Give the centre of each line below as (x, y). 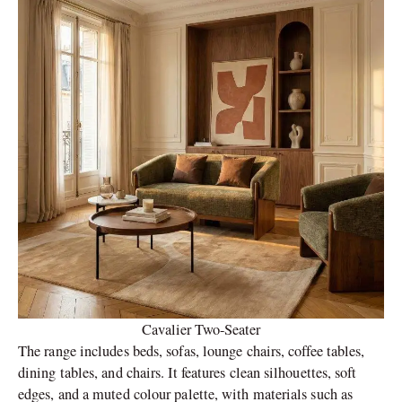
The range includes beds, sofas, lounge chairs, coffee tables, (192, 350)
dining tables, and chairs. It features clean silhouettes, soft (188, 372)
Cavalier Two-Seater (201, 329)
